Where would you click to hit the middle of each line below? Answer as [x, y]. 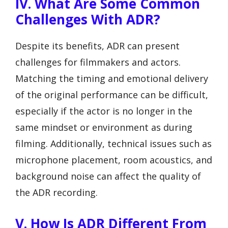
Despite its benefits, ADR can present [97, 46]
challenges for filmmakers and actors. [98, 62]
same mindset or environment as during [104, 127]
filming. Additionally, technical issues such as [113, 143]
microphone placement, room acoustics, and [114, 160]
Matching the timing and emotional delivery [112, 78]
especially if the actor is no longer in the [104, 111]
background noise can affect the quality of [108, 176]
